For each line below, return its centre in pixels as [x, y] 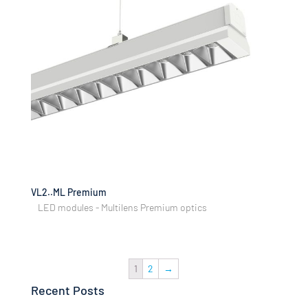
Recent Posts [67, 290]
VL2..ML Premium [68, 192]
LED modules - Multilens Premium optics [122, 208]
